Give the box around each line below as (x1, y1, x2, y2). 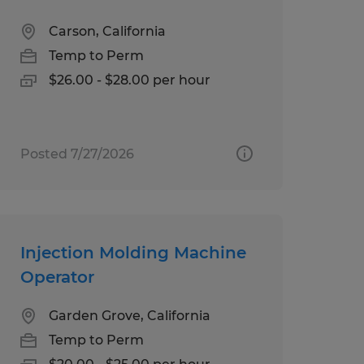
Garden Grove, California (48, 307, 210, 323)
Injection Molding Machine (19, 242, 246, 262)
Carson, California (48, 23, 166, 39)
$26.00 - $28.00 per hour (48, 71, 210, 88)
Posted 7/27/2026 (19, 145, 134, 162)
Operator (19, 266, 94, 287)
